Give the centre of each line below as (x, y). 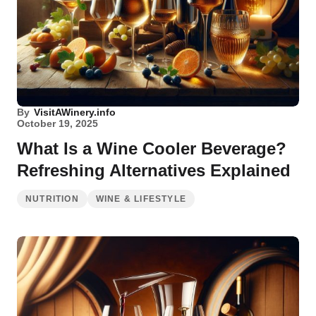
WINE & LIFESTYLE (141, 199)
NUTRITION (52, 199)
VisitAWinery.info (75, 112)
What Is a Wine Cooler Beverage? (152, 148)
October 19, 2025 (57, 123)
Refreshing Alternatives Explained (154, 170)
